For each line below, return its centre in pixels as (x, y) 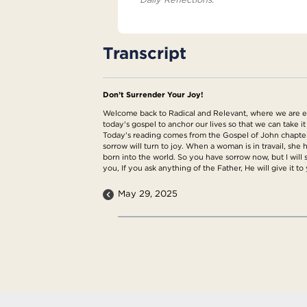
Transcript (145, 52)
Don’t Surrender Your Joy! (153, 94)
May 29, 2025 (148, 193)
